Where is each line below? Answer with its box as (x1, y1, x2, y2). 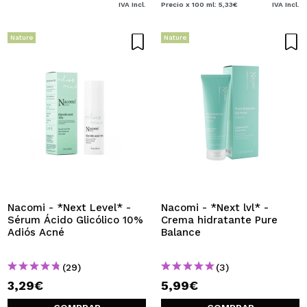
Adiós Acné (8, 226, 64, 238)
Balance (161, 226, 201, 238)
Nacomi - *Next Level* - (8, 201, 131, 214)
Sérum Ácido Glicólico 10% (8, 214, 143, 226)
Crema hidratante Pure (161, 214, 278, 226)
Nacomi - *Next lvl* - (161, 201, 269, 214)
